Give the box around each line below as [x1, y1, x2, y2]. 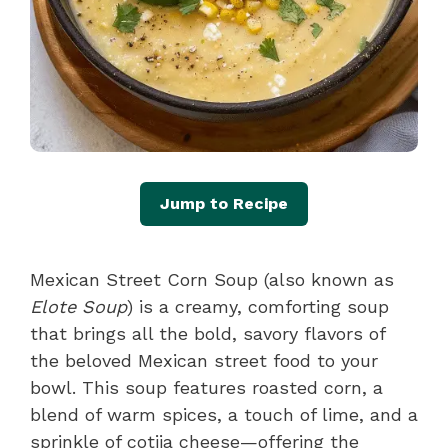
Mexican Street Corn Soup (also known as [30, 268, 394, 290]
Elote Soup [30, 295, 127, 317]
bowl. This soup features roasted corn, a [30, 376, 383, 398]
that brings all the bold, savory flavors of [30, 322, 385, 344]
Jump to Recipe [160, 193, 288, 213]
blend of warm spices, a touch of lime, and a [30, 403, 418, 425]
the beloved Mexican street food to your [30, 349, 378, 371]
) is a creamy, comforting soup [127, 295, 389, 317]
